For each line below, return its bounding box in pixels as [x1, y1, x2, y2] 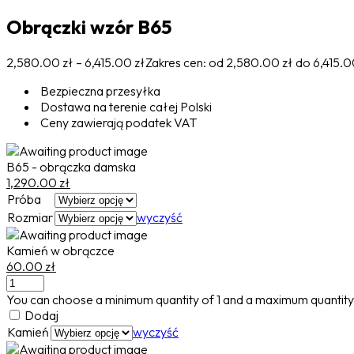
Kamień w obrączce [6, 242, 115, 258]
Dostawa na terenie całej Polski [38, 98, 212, 115]
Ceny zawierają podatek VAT [38, 114, 197, 130]
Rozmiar [7, 209, 53, 225]
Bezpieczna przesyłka [38, 82, 160, 99]
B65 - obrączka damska [6, 158, 136, 175]
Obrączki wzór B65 [6, 14, 171, 39]
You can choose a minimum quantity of [6, 291, 217, 307]
